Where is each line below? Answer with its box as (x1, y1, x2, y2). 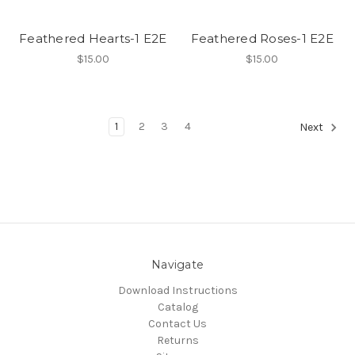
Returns (156, 333, 199, 347)
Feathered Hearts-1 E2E (19, 30, 167, 46)
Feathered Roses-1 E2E (190, 30, 334, 46)
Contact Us (148, 316, 207, 330)
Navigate (151, 257, 204, 272)
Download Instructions (117, 283, 238, 297)
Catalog (157, 300, 198, 314)
